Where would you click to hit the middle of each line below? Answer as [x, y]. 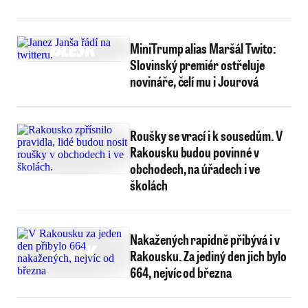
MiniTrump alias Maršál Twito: [203, 48]
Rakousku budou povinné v [195, 152]
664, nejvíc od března [181, 272]
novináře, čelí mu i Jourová [194, 81]
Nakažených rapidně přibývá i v [205, 239]
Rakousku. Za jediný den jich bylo [209, 256]
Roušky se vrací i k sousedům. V [207, 135]
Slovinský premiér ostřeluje [197, 65]
